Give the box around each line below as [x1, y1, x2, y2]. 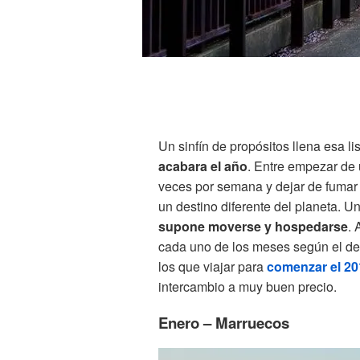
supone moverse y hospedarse [158, 217, 348, 236]
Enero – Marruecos [158, 312, 289, 334]
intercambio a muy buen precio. [158, 277, 337, 297]
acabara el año [158, 157, 247, 176]
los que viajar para [158, 257, 267, 276]
